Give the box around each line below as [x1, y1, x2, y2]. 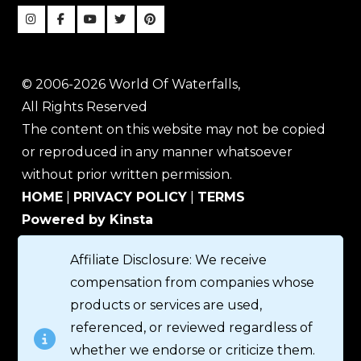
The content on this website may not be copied [22, 122, 326, 138]
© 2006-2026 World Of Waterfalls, [22, 77, 241, 93]
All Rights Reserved [22, 99, 148, 115]
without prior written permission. [22, 167, 233, 183]
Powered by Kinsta [22, 212, 154, 228]
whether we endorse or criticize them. [70, 342, 319, 359]
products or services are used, [70, 297, 263, 313]
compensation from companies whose [70, 275, 315, 291]
